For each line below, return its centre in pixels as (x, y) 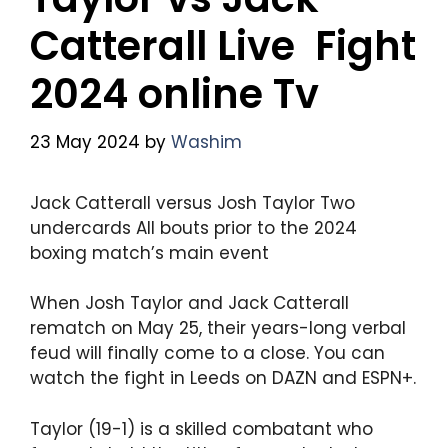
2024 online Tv (174, 94)
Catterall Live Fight (223, 46)
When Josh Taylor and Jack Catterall (189, 303)
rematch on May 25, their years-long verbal (218, 328)
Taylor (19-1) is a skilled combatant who (201, 428)
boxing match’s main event (149, 252)
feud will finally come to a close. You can (207, 353)
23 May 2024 (85, 141)
